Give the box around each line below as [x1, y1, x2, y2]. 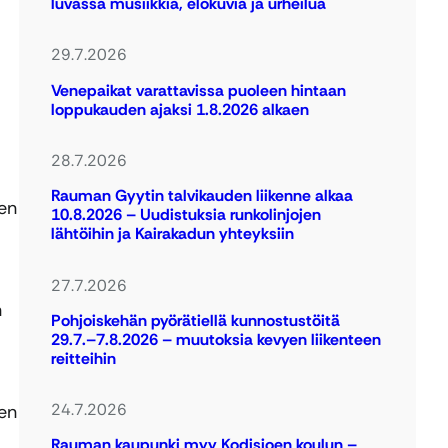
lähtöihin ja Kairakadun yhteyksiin [51, 223, 295, 245]
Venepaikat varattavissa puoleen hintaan [51, 79, 347, 101]
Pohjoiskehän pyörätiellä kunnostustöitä [51, 309, 341, 331]
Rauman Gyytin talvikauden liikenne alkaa [51, 185, 354, 207]
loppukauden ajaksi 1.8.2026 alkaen [51, 98, 310, 120]
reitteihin [51, 347, 117, 369]
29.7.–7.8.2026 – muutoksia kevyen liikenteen [51, 328, 382, 350]
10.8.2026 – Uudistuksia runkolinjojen [51, 204, 322, 226]
